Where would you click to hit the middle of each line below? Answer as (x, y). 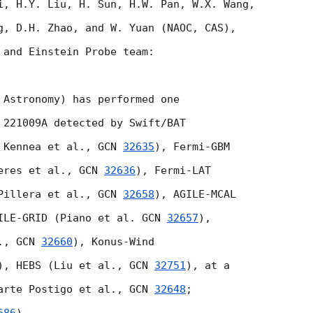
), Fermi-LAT (173, 171)
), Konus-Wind (114, 242)
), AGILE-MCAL (195, 195)
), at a (211, 266)
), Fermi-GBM (192, 147)
